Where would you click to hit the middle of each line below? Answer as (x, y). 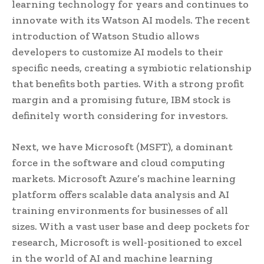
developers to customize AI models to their (118, 52)
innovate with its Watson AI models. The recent (131, 20)
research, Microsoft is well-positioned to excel (127, 242)
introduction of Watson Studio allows (105, 36)
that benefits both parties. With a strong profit (128, 83)
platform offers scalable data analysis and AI (121, 194)
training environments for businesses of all (120, 210)
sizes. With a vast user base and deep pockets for (131, 226)
